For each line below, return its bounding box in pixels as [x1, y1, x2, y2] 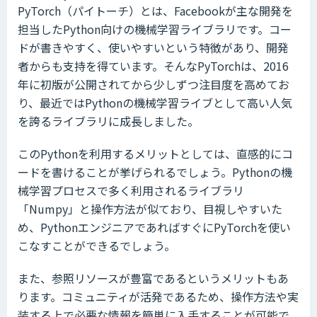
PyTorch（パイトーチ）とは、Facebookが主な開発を [18, 2, 293, 20]
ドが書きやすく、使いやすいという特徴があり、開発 [18, 39, 289, 57]
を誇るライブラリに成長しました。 [18, 113, 199, 130]
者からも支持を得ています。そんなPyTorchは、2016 [18, 57, 289, 75]
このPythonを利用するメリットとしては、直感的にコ [18, 145, 293, 163]
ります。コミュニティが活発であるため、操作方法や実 [18, 288, 299, 306]
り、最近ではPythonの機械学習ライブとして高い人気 [18, 94, 292, 112]
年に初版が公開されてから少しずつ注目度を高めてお [18, 76, 289, 93]
